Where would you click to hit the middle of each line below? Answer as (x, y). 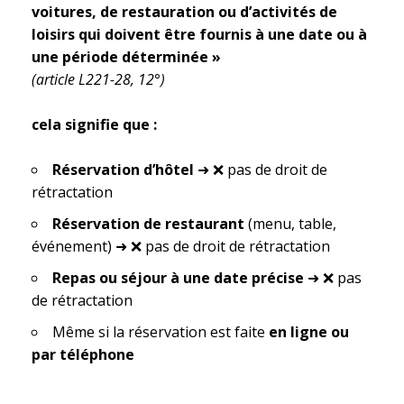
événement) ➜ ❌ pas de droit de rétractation (181, 246)
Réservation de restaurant (148, 224)
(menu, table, (290, 224)
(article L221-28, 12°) (98, 79)
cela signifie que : (94, 124)
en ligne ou (309, 332)
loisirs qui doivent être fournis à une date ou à (199, 34)
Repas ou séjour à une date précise (178, 278)
